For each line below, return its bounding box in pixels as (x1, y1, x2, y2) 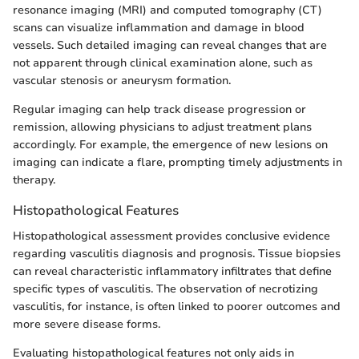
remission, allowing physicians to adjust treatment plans (13, 119, 312, 135)
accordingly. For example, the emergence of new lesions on (13, 137, 328, 153)
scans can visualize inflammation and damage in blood (13, 20, 305, 36)
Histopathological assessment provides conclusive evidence (13, 228, 330, 244)
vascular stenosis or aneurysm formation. (13, 73, 231, 89)
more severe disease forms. (13, 316, 160, 332)
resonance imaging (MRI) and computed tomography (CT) (13, 2, 322, 18)
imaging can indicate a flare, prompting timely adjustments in (13, 155, 342, 171)
